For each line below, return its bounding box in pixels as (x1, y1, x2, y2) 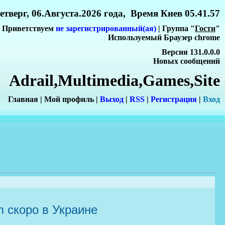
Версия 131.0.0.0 (162, 47, 220, 56)
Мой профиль (44, 95, 94, 104)
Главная (8, 95, 38, 104)
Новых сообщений (153, 56, 220, 65)
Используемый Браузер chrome (108, 33, 220, 42)
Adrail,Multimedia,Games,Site (9, 71, 220, 89)
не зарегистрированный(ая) (56, 24, 156, 33)
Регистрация (151, 95, 197, 104)
